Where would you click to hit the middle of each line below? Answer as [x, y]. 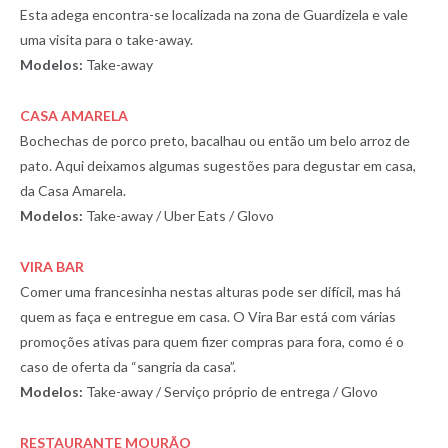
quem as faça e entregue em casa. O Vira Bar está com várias [208, 317]
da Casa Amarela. [73, 191]
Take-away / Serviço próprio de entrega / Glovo [232, 392]
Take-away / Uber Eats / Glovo [178, 216]
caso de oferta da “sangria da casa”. [128, 367]
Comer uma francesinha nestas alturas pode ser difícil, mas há [210, 292]
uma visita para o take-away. [106, 40]
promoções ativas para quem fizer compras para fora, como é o [212, 342]
